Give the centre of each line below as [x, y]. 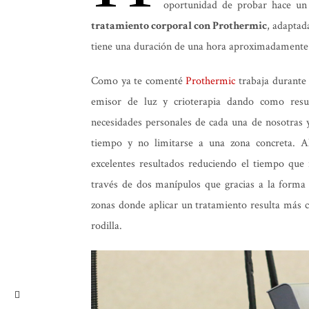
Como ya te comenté [139, 81]
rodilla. [107, 226]
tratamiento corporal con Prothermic [179, 26]
